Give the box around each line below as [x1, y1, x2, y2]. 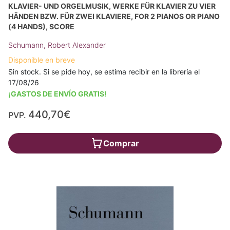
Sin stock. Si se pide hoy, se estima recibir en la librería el [8, 67, 200, 76]
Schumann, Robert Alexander [8, 41, 106, 49]
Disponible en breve [8, 55, 75, 64]
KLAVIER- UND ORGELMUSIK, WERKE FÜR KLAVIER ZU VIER [8, 2, 216, 10]
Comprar [103, 138, 139, 148]
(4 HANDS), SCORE [8, 22, 74, 31]
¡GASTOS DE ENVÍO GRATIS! [8, 89, 107, 98]
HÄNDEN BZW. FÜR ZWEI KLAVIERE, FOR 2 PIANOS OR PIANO [8, 12, 220, 21]
